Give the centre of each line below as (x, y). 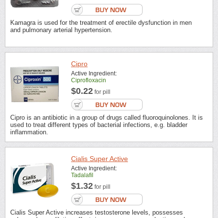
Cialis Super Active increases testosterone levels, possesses (97, 213)
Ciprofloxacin (89, 80)
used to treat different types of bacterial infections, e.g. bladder (99, 125)
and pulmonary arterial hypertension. (61, 30)
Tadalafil (82, 175)
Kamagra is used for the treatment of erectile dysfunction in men (101, 22)
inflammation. (29, 132)
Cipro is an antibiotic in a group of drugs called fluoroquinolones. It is (107, 117)
